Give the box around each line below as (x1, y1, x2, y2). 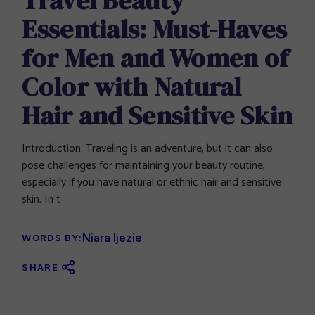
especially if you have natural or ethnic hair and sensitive (22, 172, 282, 192)
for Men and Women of (22, 39, 289, 75)
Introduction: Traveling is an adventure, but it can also (22, 139, 274, 158)
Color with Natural (22, 68, 242, 104)
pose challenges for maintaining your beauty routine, (22, 155, 266, 175)
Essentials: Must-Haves (22, 11, 287, 46)
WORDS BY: (22, 231, 83, 243)
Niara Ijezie (82, 230, 143, 245)
